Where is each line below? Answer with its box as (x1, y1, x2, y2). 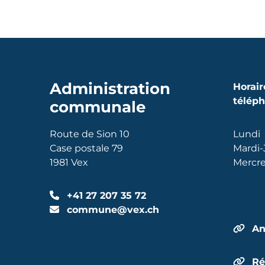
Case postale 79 (50, 142, 123, 154)
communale (50, 97, 146, 117)
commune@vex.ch (64, 203, 159, 215)
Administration (50, 79, 170, 98)
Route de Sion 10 (50, 128, 130, 140)
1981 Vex (50, 156, 88, 168)
